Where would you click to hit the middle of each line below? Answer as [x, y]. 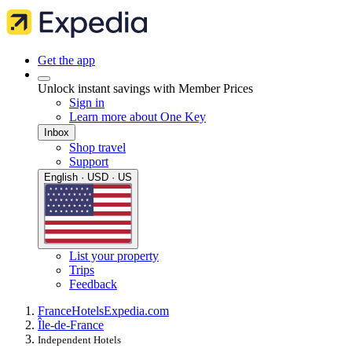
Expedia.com [136, 311]
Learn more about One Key [137, 117]
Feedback [93, 284]
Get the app [66, 60]
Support [89, 161]
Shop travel [97, 147]
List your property [114, 256]
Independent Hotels [79, 340]
